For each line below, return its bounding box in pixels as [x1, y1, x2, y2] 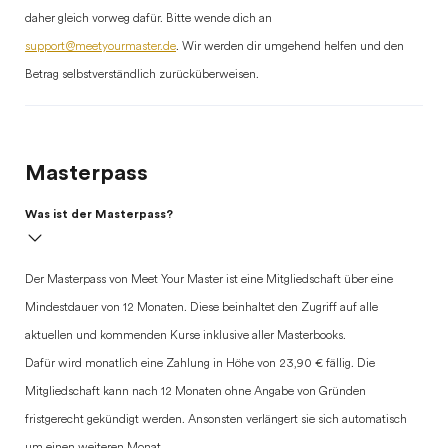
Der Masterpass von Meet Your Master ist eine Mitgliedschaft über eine [25, 274, 393, 286]
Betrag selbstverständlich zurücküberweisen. [25, 69, 259, 81]
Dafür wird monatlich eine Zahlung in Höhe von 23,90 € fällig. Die [25, 358, 375, 370]
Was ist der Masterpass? [25, 208, 173, 220]
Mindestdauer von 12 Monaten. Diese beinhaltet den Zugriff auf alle [25, 302, 378, 314]
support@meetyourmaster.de [25, 41, 176, 53]
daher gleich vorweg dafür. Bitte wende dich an [25, 13, 272, 25]
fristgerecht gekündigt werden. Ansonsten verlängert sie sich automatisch [25, 414, 407, 426]
